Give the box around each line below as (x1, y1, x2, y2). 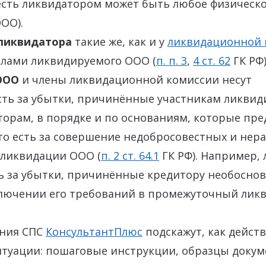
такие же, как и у (72, 34, 167, 49)
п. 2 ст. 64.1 (101, 148, 159, 163)
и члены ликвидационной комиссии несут (19, 72, 252, 87)
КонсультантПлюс (46, 224, 142, 239)
